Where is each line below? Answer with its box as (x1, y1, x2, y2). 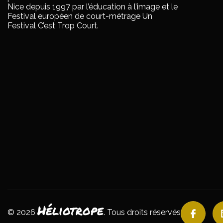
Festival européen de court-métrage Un (7, 11, 152, 21)
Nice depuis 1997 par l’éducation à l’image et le (7, 2, 178, 12)
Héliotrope (37, 201, 104, 220)
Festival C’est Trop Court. (7, 21, 99, 31)
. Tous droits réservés (104, 208, 181, 218)
